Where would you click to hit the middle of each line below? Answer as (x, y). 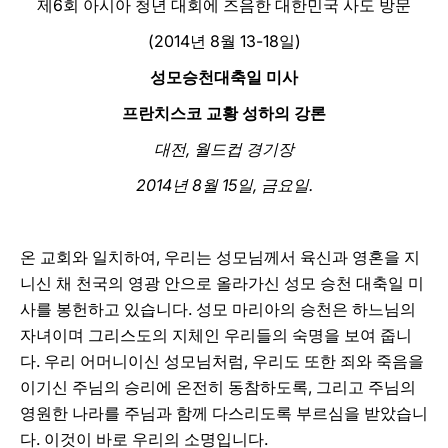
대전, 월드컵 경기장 (224, 149)
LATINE (343, 33)
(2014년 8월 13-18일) (224, 41)
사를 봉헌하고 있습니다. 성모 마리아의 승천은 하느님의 (218, 309)
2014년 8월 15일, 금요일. (224, 185)
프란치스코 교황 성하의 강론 (224, 113)
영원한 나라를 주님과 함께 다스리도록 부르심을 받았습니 (224, 413)
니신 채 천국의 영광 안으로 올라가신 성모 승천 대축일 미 (222, 283)
